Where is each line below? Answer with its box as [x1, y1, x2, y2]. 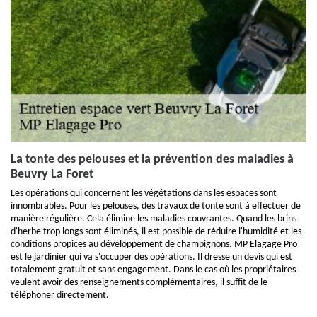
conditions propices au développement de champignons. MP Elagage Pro [11, 239, 297, 250]
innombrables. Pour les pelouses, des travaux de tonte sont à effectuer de [11, 201, 301, 212]
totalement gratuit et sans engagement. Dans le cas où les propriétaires [11, 265, 296, 275]
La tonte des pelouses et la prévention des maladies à [11, 153, 294, 166]
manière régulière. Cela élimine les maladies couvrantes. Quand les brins [11, 214, 296, 224]
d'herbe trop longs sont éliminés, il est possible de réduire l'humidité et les [11, 226, 301, 237]
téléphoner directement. [11, 290, 109, 301]
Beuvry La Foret [11, 168, 93, 181]
